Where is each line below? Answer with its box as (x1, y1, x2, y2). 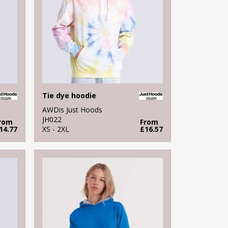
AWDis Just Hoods (42, 104, 103, 115)
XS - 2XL (42, 124, 70, 134)
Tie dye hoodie (42, 90, 97, 100)
